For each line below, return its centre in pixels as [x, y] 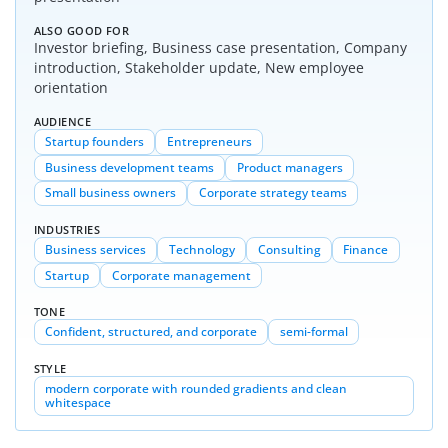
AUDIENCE [62, 122]
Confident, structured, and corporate [150, 332]
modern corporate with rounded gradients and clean [195, 388]
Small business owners [110, 193]
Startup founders [94, 142]
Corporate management [181, 275]
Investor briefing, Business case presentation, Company [220, 48]
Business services [95, 250]
